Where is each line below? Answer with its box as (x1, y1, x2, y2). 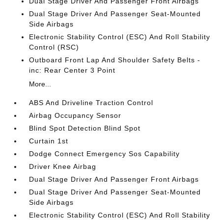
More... (29, 80, 52, 88)
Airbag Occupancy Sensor (29, 111, 122, 119)
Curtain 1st (29, 137, 69, 145)
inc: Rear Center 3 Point (29, 66, 116, 74)
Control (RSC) (29, 43, 80, 51)
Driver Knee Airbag (29, 163, 97, 170)
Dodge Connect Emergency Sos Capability (29, 150, 180, 158)
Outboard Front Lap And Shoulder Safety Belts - (29, 56, 201, 64)
